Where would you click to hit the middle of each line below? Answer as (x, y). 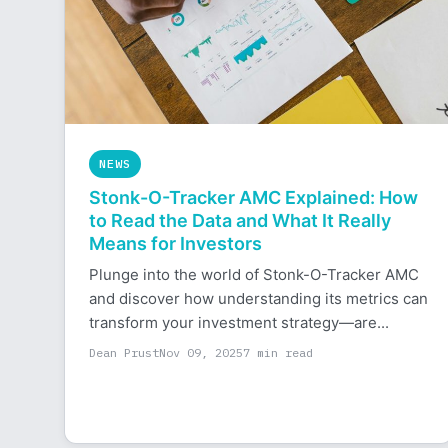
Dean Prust (124, 352)
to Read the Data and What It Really (240, 220)
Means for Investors (175, 243)
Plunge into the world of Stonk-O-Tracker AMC (254, 274)
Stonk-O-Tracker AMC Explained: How (253, 197)
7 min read (278, 352)
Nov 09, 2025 (201, 352)
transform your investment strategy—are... (239, 322)
